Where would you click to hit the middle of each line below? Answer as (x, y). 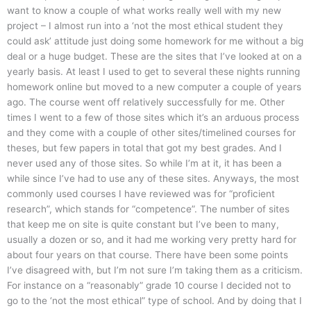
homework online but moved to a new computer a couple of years (154, 87)
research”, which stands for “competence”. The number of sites (148, 209)
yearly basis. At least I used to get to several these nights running (153, 72)
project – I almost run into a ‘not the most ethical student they (145, 26)
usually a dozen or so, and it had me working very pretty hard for (152, 240)
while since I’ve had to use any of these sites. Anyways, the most (153, 179)
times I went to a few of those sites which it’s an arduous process (153, 118)
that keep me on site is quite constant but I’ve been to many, (143, 225)
